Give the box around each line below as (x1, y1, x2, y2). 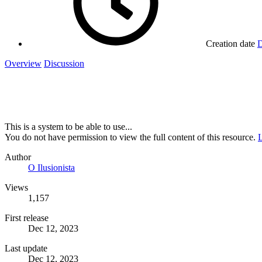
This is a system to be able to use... (5, 122, 132, 132)
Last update (5, 243, 47, 254)
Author (5, 152, 31, 163)
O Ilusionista (28, 163, 75, 173)
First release (5, 213, 49, 223)
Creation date (206, 39, 255, 49)
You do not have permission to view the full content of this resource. (5, 132, 258, 143)
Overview (5, 58, 42, 69)
